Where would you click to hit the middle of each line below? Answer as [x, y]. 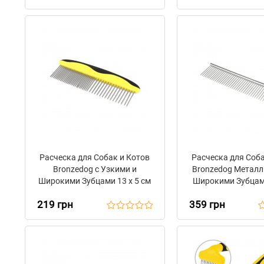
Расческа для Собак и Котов [95, 157]
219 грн [55, 204]
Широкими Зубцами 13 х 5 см [95, 181]
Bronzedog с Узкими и [95, 169]
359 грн [207, 204]
